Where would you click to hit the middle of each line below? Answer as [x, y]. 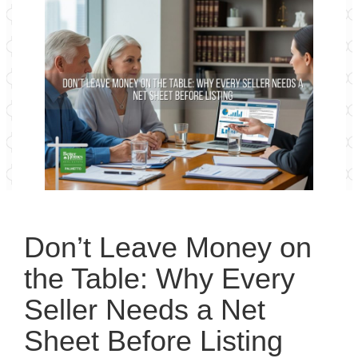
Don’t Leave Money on [168, 247]
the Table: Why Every [159, 278]
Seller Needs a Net [145, 310]
